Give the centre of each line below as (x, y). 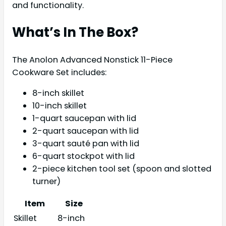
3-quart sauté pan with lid (86, 144)
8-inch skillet (58, 93)
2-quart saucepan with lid (86, 131)
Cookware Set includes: (59, 72)
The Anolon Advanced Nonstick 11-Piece (92, 60)
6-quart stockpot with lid (83, 156)
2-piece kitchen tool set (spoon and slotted (122, 169)
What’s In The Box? (75, 32)
